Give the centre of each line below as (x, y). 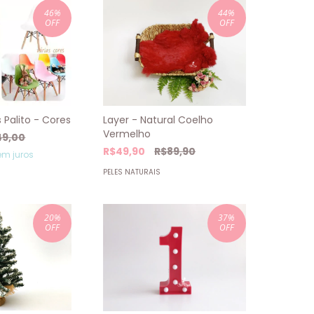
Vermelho (127, 134)
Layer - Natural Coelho (158, 120)
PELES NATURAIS (132, 172)
